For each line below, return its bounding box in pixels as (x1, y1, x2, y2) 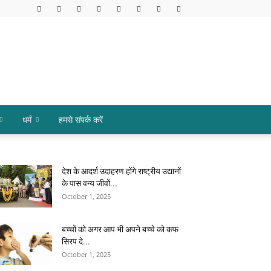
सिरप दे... (62, 237, 90, 246)
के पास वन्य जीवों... (62, 178, 117, 188)
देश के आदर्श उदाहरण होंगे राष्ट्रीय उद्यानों (62, 166, 181, 176)
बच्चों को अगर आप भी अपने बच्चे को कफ (62, 224, 178, 234)
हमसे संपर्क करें (59, 114, 103, 125)
